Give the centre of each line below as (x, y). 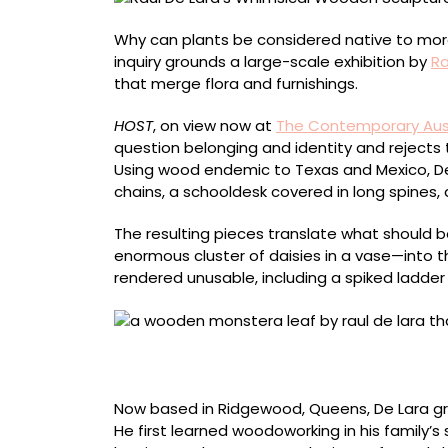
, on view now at (214, 125)
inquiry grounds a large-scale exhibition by (272, 61)
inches (139, 364)
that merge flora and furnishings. (236, 83)
